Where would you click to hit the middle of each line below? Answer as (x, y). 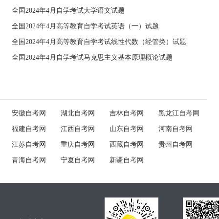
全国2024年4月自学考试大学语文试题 (68, 11)
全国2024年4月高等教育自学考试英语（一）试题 (85, 26)
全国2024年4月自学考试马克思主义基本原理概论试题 (92, 57)
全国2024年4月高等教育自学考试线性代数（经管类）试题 (99, 42)
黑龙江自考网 (179, 113)
